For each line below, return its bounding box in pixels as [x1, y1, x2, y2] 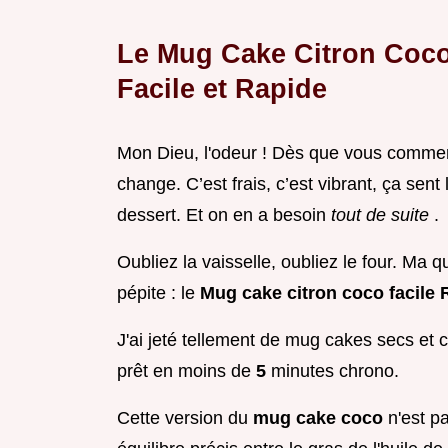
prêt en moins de [117, 361, 256, 382]
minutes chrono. [271, 361, 399, 382]
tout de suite [331, 205, 434, 226]
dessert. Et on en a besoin [117, 205, 331, 226]
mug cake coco [253, 408, 388, 429]
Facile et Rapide [117, 73, 327, 105]
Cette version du [117, 408, 253, 429]
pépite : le [117, 283, 200, 304]
